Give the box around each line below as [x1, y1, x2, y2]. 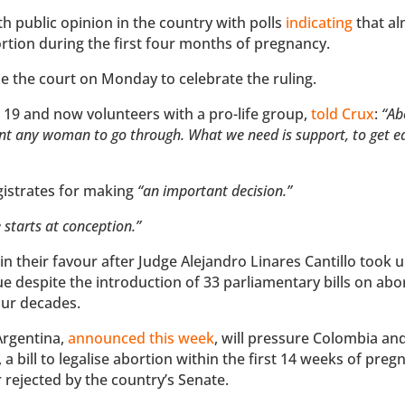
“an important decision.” [137, 181, 293, 202]
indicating [286, 13, 353, 33]
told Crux [311, 104, 375, 125]
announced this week [68, 328, 215, 349]
